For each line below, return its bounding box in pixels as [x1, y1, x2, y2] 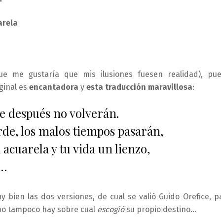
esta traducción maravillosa [86, 82, 192, 92]
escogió [97, 205, 124, 215]
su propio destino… [124, 205, 196, 215]
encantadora [29, 82, 78, 92]
